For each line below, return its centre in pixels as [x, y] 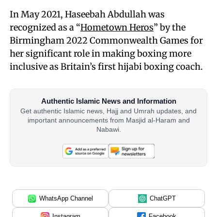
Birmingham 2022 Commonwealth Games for [106, 40]
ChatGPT [163, 199]
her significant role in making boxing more [101, 54]
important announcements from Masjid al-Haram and [108, 120]
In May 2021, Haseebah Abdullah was [87, 14]
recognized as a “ [45, 27]
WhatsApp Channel [66, 199]
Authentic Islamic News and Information [108, 101]
